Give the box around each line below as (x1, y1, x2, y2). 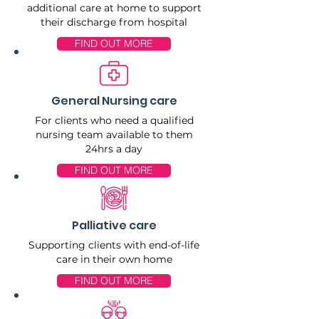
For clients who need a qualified (34, 113, 194, 127)
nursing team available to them (35, 127, 193, 141)
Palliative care (71, 216, 157, 234)
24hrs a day (85, 142, 142, 155)
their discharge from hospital (41, 15, 187, 28)
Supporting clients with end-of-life (28, 238, 199, 251)
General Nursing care (51, 92, 177, 109)
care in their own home (56, 252, 172, 266)
